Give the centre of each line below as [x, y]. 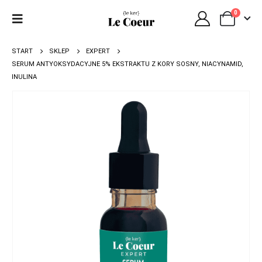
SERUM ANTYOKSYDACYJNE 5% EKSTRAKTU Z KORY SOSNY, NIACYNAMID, [127, 64]
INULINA [24, 77]
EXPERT [98, 51]
